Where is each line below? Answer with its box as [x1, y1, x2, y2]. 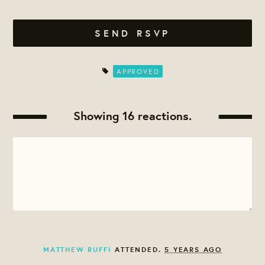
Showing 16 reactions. [73, 107, 192, 124]
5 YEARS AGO [164, 244, 222, 255]
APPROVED [116, 66, 160, 76]
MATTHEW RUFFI [43, 244, 112, 255]
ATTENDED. [111, 244, 165, 255]
